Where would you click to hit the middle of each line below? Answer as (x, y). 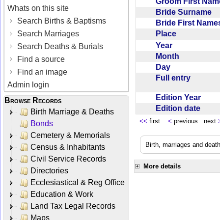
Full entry (175, 78)
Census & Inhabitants (68, 147)
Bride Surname (186, 12)
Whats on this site (38, 8)
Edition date (180, 108)
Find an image (41, 72)
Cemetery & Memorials (70, 135)
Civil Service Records (68, 159)
